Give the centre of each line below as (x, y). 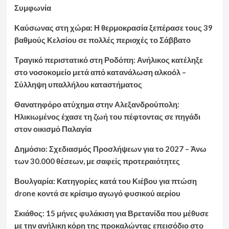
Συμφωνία (32, 8)
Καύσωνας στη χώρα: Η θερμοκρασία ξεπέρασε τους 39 (113, 28)
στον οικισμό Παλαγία (53, 129)
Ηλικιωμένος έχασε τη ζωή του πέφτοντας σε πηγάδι (107, 117)
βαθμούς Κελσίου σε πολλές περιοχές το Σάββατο (102, 40)
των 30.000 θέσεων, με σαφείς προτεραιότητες (97, 161)
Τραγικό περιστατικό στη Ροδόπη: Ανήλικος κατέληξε (108, 60)
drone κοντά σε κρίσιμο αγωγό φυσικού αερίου (97, 193)
